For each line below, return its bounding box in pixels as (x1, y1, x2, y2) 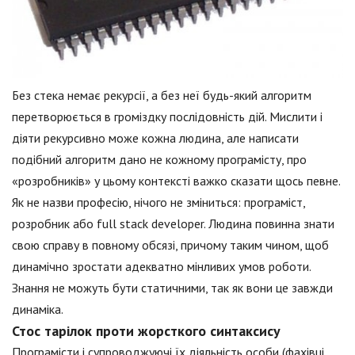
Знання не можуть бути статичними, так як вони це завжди (12, 280, 333, 296)
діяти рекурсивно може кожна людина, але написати (12, 130, 299, 147)
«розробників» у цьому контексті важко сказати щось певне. (12, 173, 341, 189)
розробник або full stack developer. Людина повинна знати (12, 216, 334, 232)
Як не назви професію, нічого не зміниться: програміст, (12, 194, 305, 211)
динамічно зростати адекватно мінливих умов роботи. (12, 258, 311, 275)
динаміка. (12, 301, 63, 318)
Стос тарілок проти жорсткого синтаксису (12, 322, 281, 341)
